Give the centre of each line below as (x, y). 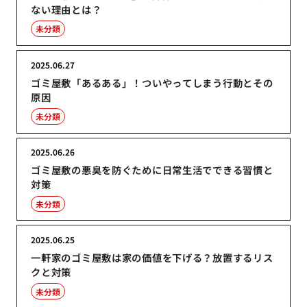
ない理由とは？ (66, 9)
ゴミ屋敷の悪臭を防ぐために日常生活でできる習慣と (152, 170)
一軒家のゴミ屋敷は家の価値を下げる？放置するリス (152, 258)
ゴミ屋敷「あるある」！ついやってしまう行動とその (152, 82)
